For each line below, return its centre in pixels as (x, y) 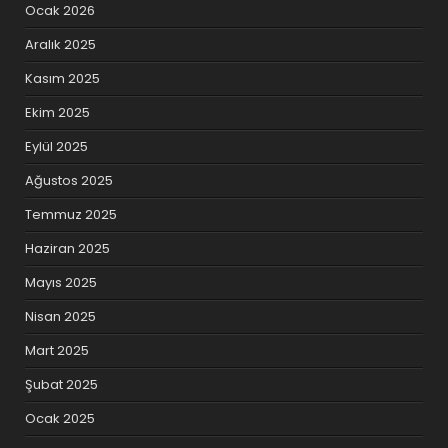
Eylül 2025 (57, 146)
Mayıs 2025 (61, 282)
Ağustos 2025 (69, 180)
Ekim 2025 (58, 112)
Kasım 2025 (63, 78)
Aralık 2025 (61, 44)
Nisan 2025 (61, 316)
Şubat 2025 (62, 384)
